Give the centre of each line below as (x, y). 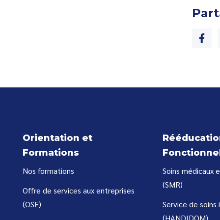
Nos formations (48, 171)
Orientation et (57, 138)
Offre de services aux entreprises (79, 191)
